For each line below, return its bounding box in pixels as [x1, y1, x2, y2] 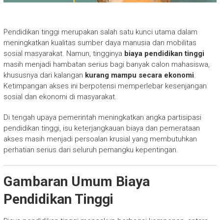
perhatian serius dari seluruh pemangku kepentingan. [3, 145, 178, 155]
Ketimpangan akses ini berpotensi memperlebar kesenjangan [3, 82, 207, 91]
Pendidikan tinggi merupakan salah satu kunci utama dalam [3, 27, 197, 37]
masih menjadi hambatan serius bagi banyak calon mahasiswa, [3, 60, 210, 69]
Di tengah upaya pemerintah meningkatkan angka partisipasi [3, 113, 201, 122]
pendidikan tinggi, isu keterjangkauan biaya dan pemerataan [3, 124, 200, 133]
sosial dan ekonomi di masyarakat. [3, 92, 117, 102]
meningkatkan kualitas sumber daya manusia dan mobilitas [3, 38, 196, 48]
